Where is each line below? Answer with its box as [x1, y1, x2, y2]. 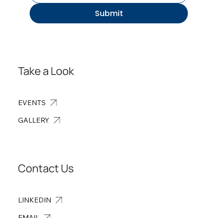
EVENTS [18, 98, 46, 107]
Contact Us [18, 161, 74, 176]
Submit [94, 8, 123, 19]
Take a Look [18, 64, 74, 79]
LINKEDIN [18, 195, 52, 204]
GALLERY [18, 115, 50, 125]
